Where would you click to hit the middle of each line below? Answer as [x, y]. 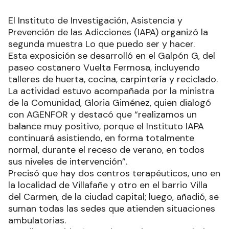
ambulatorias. [37, 221]
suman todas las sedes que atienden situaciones [112, 209]
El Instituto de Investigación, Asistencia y [95, 21]
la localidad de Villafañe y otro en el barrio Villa [108, 185]
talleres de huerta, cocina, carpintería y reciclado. [113, 79]
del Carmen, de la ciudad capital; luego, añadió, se [113, 197]
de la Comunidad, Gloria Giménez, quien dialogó [110, 103]
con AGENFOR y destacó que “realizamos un [102, 115]
